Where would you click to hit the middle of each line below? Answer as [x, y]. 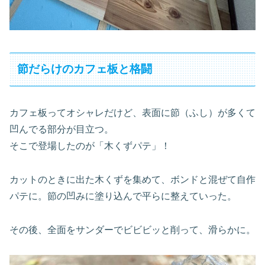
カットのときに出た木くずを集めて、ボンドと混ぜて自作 [132, 179]
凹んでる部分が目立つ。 [62, 129]
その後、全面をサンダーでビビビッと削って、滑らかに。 [132, 230]
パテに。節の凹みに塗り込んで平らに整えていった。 [123, 196]
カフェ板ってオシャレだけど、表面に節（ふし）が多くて [132, 112]
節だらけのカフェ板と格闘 [85, 69]
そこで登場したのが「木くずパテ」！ [90, 146]
